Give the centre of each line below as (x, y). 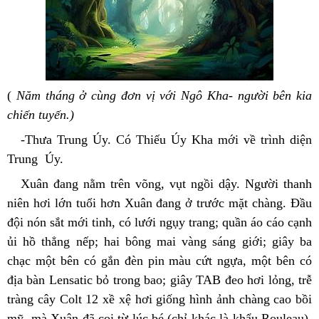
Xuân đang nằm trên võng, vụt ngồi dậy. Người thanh (166, 183)
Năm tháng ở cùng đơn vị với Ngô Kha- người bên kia (164, 95)
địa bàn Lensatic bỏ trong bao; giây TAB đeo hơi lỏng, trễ (159, 279)
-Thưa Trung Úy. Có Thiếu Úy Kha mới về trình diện (166, 139)
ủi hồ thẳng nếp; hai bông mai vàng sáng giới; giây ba (159, 241)
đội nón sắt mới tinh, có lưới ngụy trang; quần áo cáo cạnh (159, 222)
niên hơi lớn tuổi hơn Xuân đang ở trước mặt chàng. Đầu (159, 203)
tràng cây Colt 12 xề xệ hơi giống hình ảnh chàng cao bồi (159, 299)
